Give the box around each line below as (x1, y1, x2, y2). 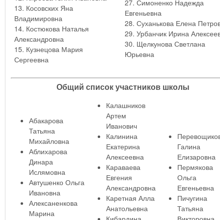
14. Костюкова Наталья (14, 23, 89, 33)
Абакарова (28, 115, 63, 126)
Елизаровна (177, 152, 216, 162)
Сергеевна (14, 54, 49, 64)
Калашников (106, 100, 145, 110)
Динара (28, 157, 53, 167)
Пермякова (177, 162, 213, 172)
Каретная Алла (106, 193, 155, 203)
